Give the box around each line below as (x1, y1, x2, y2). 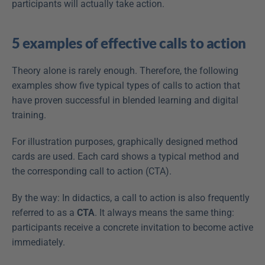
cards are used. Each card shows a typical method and (12, 151, 239, 162)
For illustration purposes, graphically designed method (12, 136, 238, 147)
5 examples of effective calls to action (12, 34, 246, 51)
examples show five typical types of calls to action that (12, 80, 240, 91)
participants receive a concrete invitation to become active (12, 222, 253, 233)
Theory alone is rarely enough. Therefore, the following (12, 65, 238, 76)
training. (12, 109, 46, 121)
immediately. (12, 237, 65, 248)
